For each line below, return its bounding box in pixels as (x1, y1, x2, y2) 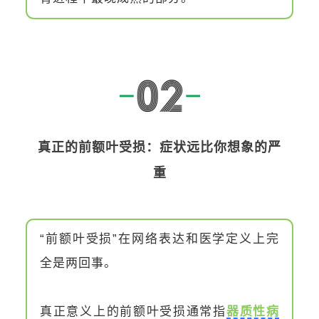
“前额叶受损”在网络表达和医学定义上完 (40, 231, 279, 246)
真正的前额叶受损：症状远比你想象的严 (38, 140, 281, 155)
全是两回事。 (40, 256, 117, 270)
